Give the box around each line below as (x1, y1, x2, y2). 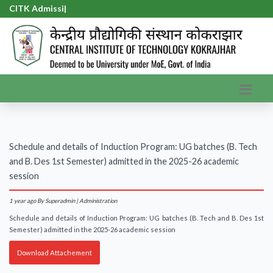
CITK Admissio (9, 3, 69, 13)
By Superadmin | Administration (37, 197, 117, 205)
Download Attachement (16, 249, 92, 257)
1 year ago (9, 197, 36, 205)
